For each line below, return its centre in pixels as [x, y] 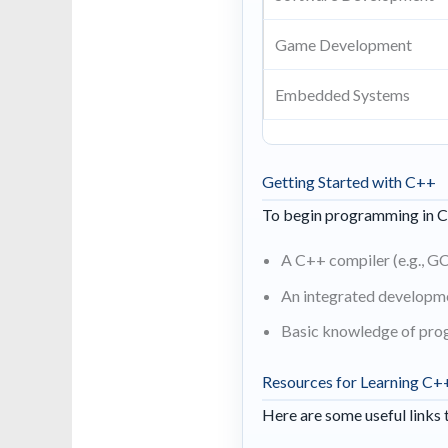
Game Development [344, 44]
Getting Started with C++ [349, 182]
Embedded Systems [343, 94]
